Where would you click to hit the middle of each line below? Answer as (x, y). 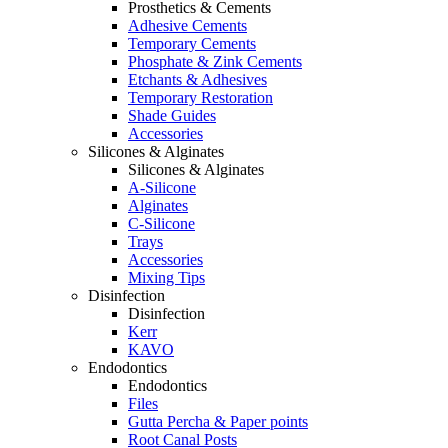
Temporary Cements (192, 43)
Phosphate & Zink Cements (215, 61)
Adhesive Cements (187, 25)
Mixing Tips (166, 277)
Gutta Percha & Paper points (218, 421)
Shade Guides (172, 115)
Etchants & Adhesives (197, 79)
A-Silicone (162, 187)
